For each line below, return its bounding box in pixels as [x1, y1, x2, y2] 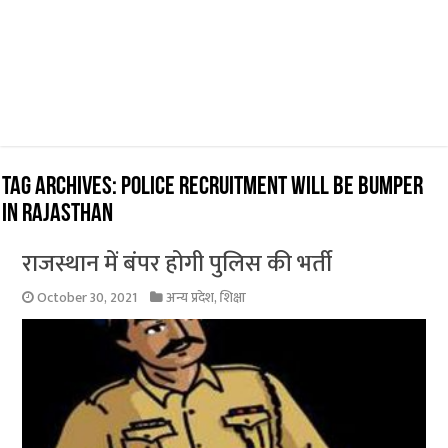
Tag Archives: [2, 174, 122, 202]
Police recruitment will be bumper [121, 174, 424, 202]
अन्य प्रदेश [166, 287, 215, 310]
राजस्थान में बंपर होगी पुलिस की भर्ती [22, 244, 333, 285]
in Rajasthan [2, 201, 114, 229]
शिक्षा [220, 287, 247, 310]
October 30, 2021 [37, 287, 138, 310]
